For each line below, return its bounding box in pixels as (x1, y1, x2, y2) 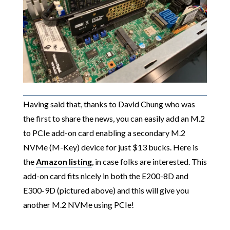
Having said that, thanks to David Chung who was (23, 99, 195, 109)
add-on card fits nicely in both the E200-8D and (23, 171, 188, 181)
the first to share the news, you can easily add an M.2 (23, 113, 205, 124)
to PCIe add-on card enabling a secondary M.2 (23, 128, 185, 138)
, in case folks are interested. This (91, 157, 207, 167)
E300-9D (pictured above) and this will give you (23, 185, 189, 196)
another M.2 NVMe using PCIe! (23, 200, 134, 210)
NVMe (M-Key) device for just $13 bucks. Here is (23, 142, 198, 152)
